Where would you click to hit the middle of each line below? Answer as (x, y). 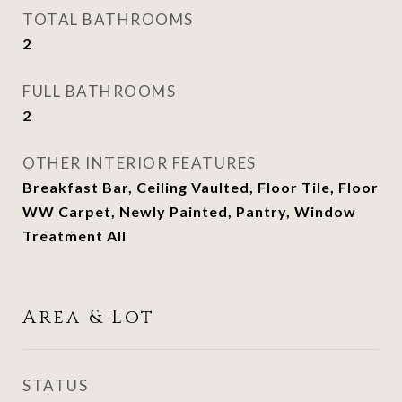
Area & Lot (89, 318)
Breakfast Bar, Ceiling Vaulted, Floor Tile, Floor (201, 187)
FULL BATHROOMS (99, 91)
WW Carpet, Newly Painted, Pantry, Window (189, 211)
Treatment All (74, 236)
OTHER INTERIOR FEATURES (140, 163)
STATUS (55, 385)
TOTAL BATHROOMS (108, 19)
